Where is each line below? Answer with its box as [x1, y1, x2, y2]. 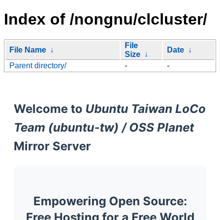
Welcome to [14, 101, 85, 116]
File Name [9, 45, 46, 54]
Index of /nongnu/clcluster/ [4, 10, 207, 28]
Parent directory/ [9, 61, 66, 70]
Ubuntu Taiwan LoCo [85, 101, 206, 116]
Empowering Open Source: [33, 193, 187, 208]
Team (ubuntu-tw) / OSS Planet [14, 120, 194, 135]
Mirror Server [14, 138, 91, 153]
